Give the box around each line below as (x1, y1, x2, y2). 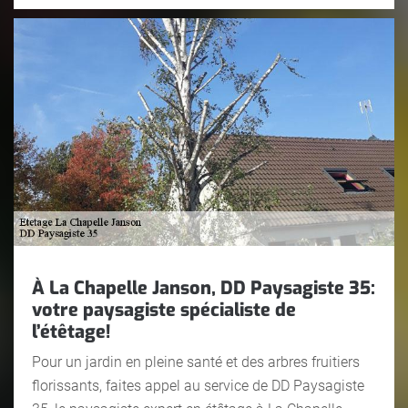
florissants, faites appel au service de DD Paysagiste (32, 376, 364, 394)
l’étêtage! (32, 319, 111, 344)
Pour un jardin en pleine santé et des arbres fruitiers (32, 352, 360, 371)
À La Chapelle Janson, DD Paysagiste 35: (32, 275, 375, 301)
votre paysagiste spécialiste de (32, 297, 296, 322)
